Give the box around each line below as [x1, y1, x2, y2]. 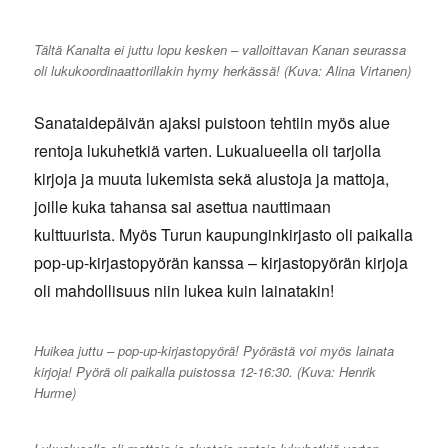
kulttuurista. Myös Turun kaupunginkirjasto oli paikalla [34, 223, 414, 247]
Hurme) [34, 383, 77, 403]
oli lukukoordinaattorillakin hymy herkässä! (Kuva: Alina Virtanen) [34, 61, 412, 81]
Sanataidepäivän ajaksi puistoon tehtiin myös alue [34, 111, 391, 135]
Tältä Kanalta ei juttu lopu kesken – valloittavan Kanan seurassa [34, 40, 407, 60]
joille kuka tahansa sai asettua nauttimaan [34, 195, 332, 219]
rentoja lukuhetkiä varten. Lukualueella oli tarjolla [34, 139, 382, 163]
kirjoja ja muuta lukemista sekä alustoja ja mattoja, [34, 167, 390, 191]
